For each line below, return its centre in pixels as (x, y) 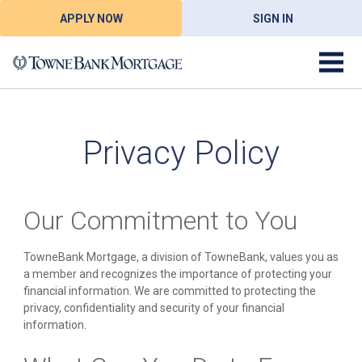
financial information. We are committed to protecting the (170, 291)
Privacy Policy (181, 153)
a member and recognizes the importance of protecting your (178, 274)
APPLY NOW (91, 18)
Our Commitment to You (160, 221)
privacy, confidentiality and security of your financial (154, 308)
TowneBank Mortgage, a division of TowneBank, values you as (181, 257)
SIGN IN (273, 18)
